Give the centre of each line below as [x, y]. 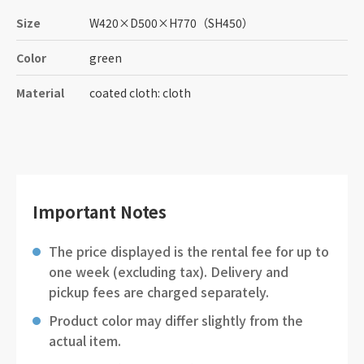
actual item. [85, 340]
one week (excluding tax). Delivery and [169, 271]
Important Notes [100, 212]
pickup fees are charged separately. [159, 292]
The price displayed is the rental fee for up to [189, 251]
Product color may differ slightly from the [176, 320]
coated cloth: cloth [140, 93]
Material [40, 93]
